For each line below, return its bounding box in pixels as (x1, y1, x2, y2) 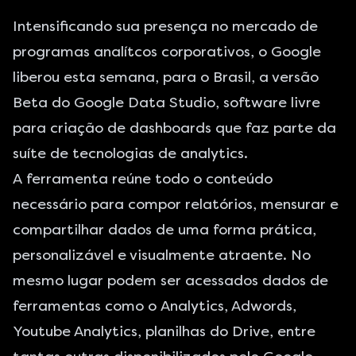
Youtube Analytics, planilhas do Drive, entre (13, 323, 315, 340)
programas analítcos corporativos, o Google (13, 43, 321, 60)
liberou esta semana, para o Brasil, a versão (13, 68, 319, 86)
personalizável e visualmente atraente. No (13, 246, 311, 264)
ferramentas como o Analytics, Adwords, (13, 297, 296, 315)
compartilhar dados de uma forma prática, (13, 221, 316, 238)
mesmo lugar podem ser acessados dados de (13, 272, 328, 289)
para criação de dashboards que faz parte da (13, 119, 336, 137)
